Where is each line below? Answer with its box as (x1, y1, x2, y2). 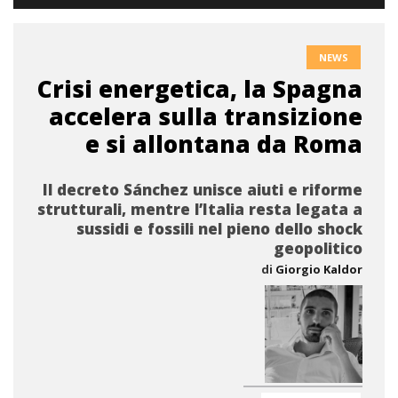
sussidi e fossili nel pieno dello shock (76, 219, 362, 239)
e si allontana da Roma (85, 128, 362, 160)
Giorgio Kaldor (275, 261, 362, 277)
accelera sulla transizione (49, 100, 362, 132)
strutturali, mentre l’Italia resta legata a (37, 199, 362, 219)
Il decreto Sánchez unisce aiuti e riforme (43, 179, 362, 200)
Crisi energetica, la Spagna (37, 73, 362, 105)
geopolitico (274, 238, 362, 259)
